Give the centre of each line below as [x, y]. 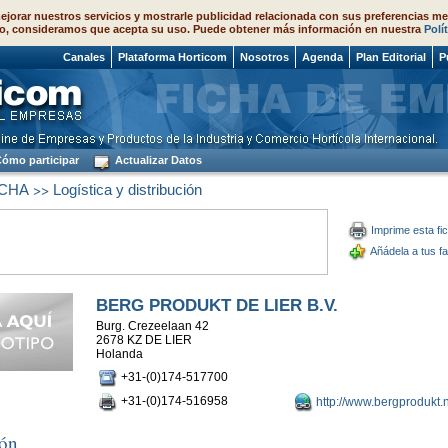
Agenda [322, 57]
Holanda [120, 354]
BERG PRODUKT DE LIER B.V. [216, 305]
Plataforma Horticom [172, 57]
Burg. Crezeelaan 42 [152, 326]
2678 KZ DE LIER [143, 340]
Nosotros [264, 57]
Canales [84, 57]
